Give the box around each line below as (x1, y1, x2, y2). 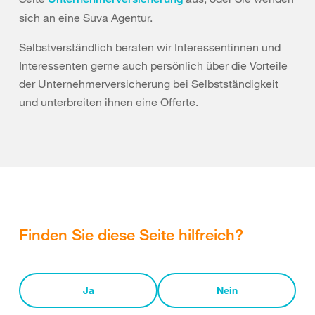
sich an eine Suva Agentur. (19, 11, 153, 25)
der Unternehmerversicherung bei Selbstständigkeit (19, 77, 278, 91)
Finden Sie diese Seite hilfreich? (19, 224, 243, 244)
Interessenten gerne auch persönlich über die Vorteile (19, 58, 288, 72)
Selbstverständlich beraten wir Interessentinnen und (19, 40, 281, 54)
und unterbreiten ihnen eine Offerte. (19, 95, 198, 109)
